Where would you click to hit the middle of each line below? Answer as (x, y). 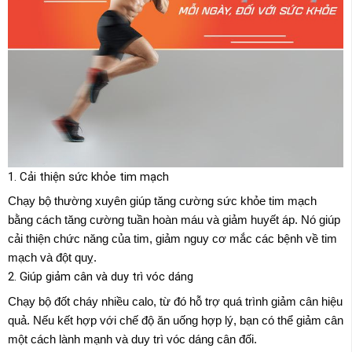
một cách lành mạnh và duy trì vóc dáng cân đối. (132, 339)
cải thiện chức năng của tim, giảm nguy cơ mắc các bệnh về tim (172, 239)
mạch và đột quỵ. (52, 258)
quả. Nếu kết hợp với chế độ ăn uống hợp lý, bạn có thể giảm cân (176, 320)
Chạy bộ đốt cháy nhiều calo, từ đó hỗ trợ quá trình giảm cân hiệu (175, 301)
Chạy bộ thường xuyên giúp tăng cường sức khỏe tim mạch (162, 201)
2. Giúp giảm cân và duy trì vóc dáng (101, 277)
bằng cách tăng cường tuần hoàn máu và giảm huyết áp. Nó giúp (174, 220)
